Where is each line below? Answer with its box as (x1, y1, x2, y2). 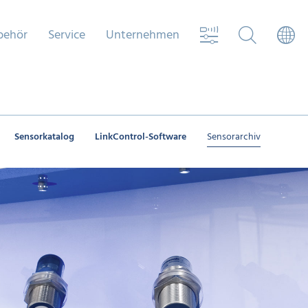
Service (48, 25, 85, 45)
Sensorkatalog (14, 129, 74, 145)
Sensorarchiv (207, 129, 261, 145)
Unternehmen (106, 25, 179, 45)
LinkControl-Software (95, 129, 186, 145)
